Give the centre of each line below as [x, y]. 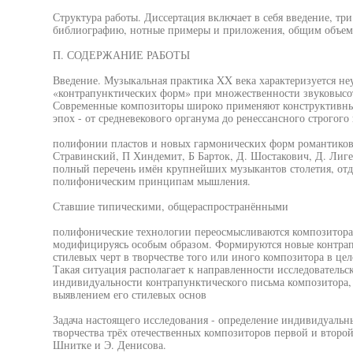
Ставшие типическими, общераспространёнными [170, 206]
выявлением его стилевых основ [129, 294]
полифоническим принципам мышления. [151, 181]
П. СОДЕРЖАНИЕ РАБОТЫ [121, 55]
